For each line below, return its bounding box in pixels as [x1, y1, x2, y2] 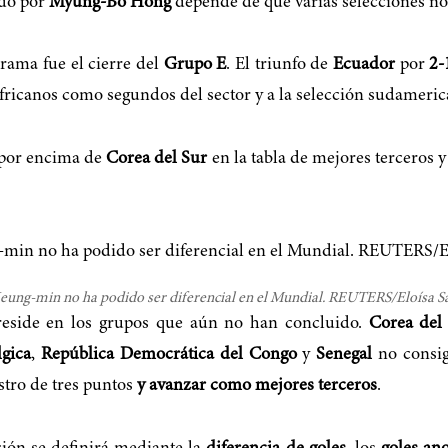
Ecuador [332, 56, 395, 75]
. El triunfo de [226, 56, 333, 75]
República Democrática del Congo [41, 346, 297, 365]
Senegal [316, 346, 373, 365]
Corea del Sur [106, 149, 208, 168]
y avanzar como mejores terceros [137, 377, 377, 396]
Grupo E [163, 56, 227, 75]
